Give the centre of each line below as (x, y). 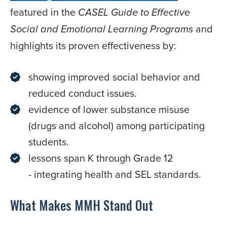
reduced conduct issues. (83, 93)
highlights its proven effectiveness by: (93, 46)
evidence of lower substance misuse (109, 109)
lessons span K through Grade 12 (101, 158)
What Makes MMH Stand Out (82, 205)
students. (49, 142)
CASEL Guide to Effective (134, 13)
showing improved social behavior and (114, 77)
